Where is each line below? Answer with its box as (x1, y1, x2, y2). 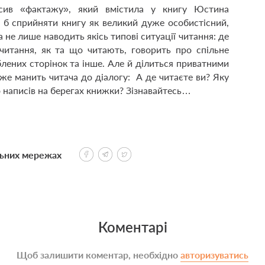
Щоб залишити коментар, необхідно (17, 249, 180, 260)
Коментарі (98, 218, 167, 235)
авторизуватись (180, 249, 248, 260)
